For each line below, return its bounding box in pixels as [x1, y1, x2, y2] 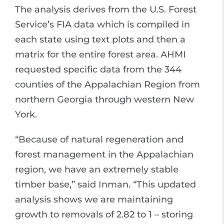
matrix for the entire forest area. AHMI [15, 48, 186, 60]
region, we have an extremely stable [15, 163, 178, 175]
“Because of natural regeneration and [15, 133, 183, 145]
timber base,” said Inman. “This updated [15, 178, 196, 190]
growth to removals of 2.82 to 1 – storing [15, 208, 193, 220]
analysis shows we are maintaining [15, 193, 173, 205]
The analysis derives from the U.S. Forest [15, 3, 196, 15]
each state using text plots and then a [15, 33, 185, 45]
